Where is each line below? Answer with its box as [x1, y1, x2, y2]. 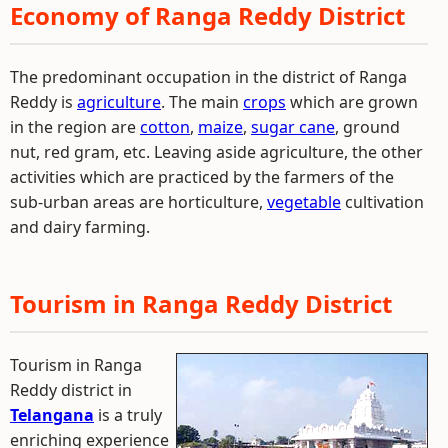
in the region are [10, 116, 140, 138]
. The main [161, 91, 243, 113]
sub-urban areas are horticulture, [10, 191, 267, 213]
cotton [140, 116, 190, 138]
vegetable [267, 191, 341, 213]
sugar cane [251, 116, 335, 138]
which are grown [286, 91, 418, 113]
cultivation [341, 191, 424, 213]
